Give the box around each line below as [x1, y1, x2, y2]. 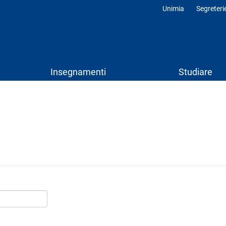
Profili [157, 10, 195, 26]
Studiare [179, 67, 212, 77]
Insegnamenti [50, 67, 106, 77]
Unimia [162, 5, 184, 13]
